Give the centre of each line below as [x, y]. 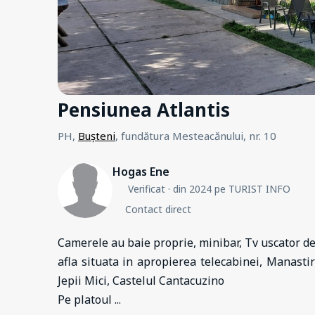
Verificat [146, 188]
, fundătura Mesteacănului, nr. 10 [196, 135]
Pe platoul [86, 299]
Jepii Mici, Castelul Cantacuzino [141, 280]
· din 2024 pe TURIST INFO [227, 188]
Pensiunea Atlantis [144, 109]
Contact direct [158, 209]
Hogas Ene [141, 171]
